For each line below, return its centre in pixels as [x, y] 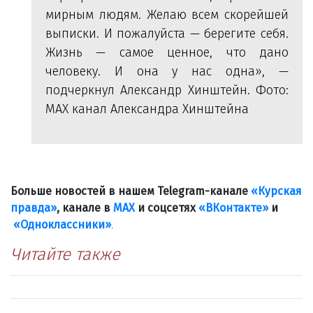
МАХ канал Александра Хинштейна [147, 109]
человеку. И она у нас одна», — [167, 72]
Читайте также [65, 255]
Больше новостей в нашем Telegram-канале [131, 191]
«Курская [276, 191]
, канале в [85, 208]
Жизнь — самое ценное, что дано [167, 53]
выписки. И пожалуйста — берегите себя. [167, 34]
